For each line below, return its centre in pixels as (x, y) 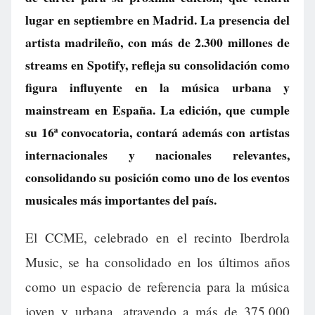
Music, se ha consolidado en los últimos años (157, 262)
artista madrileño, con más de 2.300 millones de (157, 42)
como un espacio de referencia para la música (157, 287)
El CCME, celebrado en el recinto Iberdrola (157, 238)
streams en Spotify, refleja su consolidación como (157, 65)
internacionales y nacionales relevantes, (157, 155)
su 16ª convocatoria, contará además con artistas (157, 132)
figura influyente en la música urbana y (157, 87)
